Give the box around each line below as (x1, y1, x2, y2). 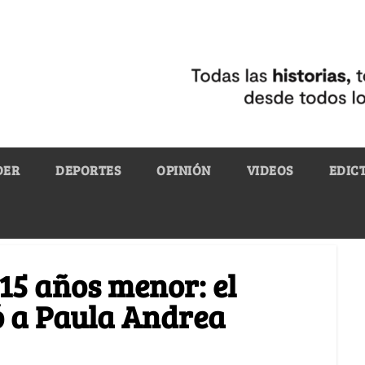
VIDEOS (246, 161, 293, 178)
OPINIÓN (156, 161, 211, 178)
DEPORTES (55, 161, 121, 178)
